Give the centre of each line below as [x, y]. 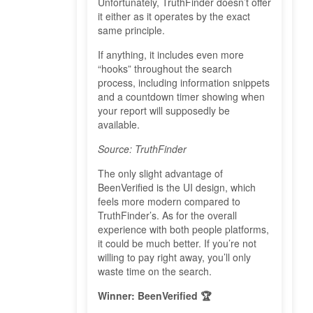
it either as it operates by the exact [174, 16]
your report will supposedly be [164, 111]
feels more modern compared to [169, 202]
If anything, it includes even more [171, 55]
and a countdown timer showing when [181, 97]
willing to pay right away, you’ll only [174, 257]
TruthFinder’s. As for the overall [167, 216]
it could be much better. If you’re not [177, 243]
